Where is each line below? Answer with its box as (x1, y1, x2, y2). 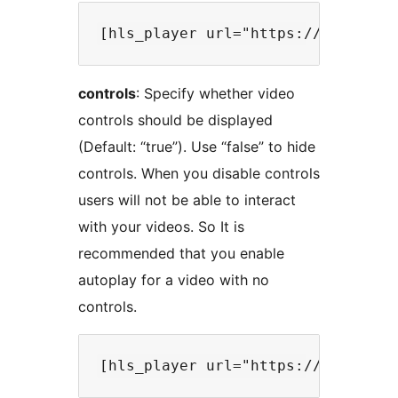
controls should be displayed (78, 111, 273, 130)
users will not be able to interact (78, 191, 296, 210)
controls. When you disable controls (78, 164, 320, 183)
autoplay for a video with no (78, 271, 269, 290)
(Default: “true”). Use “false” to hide (78, 138, 315, 156)
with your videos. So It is (78, 218, 244, 236)
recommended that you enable (78, 244, 284, 263)
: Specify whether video (136, 84, 295, 103)
